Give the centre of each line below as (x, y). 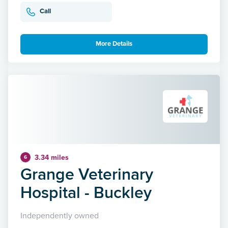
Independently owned (60, 216)
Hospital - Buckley (86, 192)
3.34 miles (52, 157)
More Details (114, 44)
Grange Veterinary (87, 174)
